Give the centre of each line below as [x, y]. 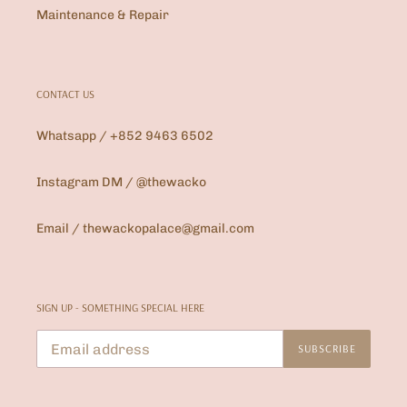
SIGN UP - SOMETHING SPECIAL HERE [120, 307]
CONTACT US [65, 94]
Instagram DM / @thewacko [121, 182]
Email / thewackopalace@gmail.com [145, 228]
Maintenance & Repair [103, 15]
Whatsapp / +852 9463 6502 [125, 135]
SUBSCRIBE [327, 349]
